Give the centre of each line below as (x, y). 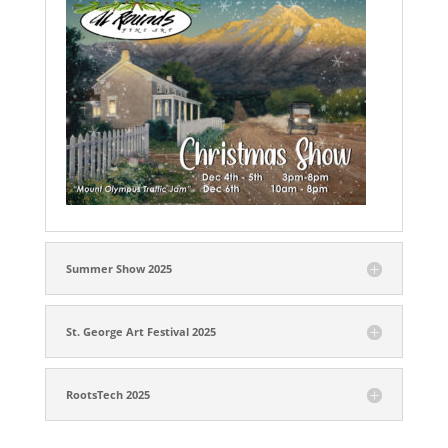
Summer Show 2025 (118, 268)
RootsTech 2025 (107, 394)
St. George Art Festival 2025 (140, 331)
